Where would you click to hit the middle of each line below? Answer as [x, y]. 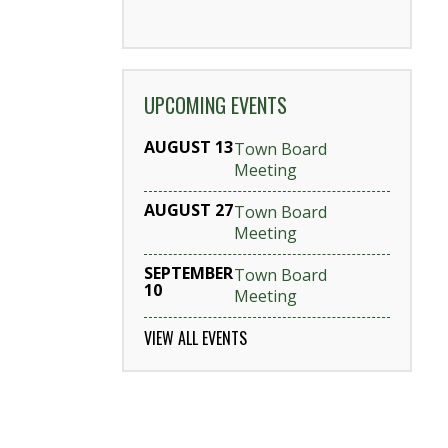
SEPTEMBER [188, 273]
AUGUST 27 [188, 210]
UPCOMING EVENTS [215, 105]
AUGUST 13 [188, 147]
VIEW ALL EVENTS [195, 338]
